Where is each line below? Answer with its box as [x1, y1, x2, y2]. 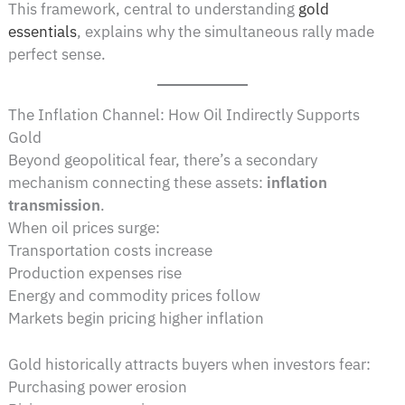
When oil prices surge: [8, 218, 161, 239]
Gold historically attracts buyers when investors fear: [8, 353, 372, 374]
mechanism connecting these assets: [8, 173, 268, 193]
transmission [8, 195, 101, 216]
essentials [8, 22, 78, 42]
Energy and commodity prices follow [8, 286, 261, 306]
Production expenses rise [8, 263, 183, 284]
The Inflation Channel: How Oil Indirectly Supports [8, 105, 361, 126]
